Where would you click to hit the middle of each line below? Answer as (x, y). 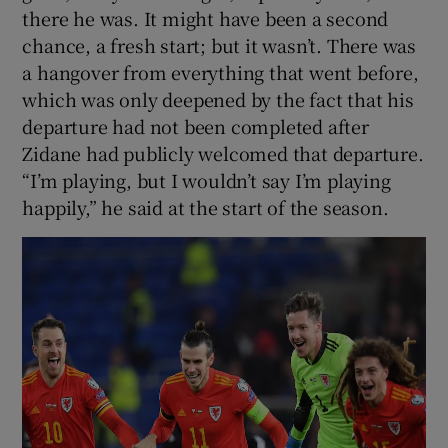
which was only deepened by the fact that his (218, 98)
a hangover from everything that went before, (220, 71)
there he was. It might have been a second (205, 17)
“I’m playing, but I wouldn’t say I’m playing (206, 179)
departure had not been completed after (195, 125)
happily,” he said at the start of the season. (205, 206)
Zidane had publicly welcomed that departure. (223, 152)
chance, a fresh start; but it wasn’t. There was (219, 44)
